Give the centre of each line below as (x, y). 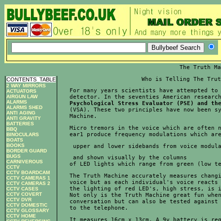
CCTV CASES (22, 188)
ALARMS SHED (24, 107)
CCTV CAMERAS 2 (28, 183)
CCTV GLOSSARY (28, 210)
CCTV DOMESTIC (27, 205)
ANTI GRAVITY (24, 118)
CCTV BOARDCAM (28, 172)
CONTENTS (21, 79)
